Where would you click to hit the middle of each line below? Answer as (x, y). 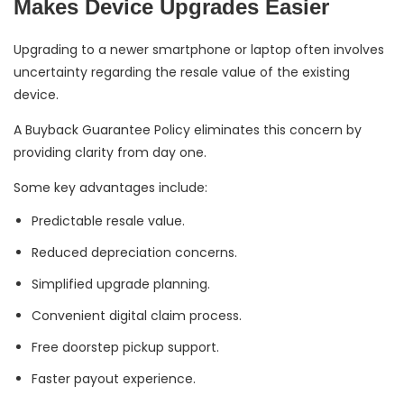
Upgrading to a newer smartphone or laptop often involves (199, 50)
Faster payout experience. (114, 379)
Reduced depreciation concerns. (134, 253)
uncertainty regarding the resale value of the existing (182, 73)
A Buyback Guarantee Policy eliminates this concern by (188, 130)
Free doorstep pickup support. (125, 348)
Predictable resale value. (108, 221)
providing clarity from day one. (110, 153)
